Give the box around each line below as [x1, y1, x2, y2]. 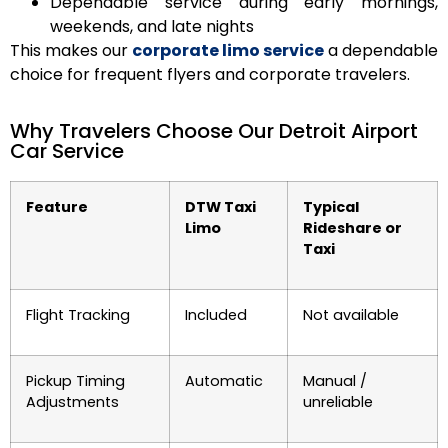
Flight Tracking [26, 304, 130, 325]
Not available [303, 304, 399, 325]
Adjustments [26, 391, 119, 412]
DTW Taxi [185, 196, 256, 217]
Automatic [185, 370, 263, 391]
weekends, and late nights [50, 14, 254, 38]
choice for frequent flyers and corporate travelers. [10, 62, 410, 86]
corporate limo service [132, 38, 324, 62]
